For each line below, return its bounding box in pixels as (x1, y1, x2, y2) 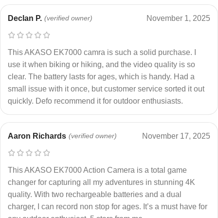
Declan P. (8, 14, 42, 22)
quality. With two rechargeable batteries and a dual (8, 190, 182, 199)
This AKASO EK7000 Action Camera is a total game (8, 165, 187, 174)
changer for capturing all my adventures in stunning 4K (8, 178, 195, 186)
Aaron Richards (8, 131, 66, 140)
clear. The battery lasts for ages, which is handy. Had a (8, 72, 195, 81)
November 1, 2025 (146, 14, 210, 22)
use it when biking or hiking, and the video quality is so (8, 60, 195, 69)
